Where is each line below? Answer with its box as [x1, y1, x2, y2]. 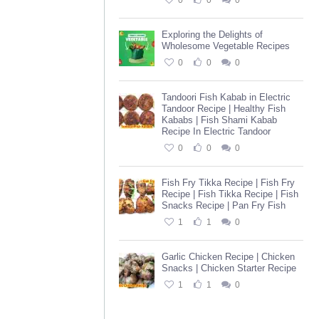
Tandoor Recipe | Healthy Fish [162, 103, 286, 114]
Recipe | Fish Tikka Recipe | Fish [162, 189, 298, 199]
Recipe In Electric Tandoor [162, 126, 271, 137]
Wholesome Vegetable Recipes [162, 41, 290, 51]
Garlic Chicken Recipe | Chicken [162, 251, 295, 262]
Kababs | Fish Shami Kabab [162, 115, 277, 125]
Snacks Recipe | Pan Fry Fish [162, 200, 286, 211]
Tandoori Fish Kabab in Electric [162, 92, 291, 103]
